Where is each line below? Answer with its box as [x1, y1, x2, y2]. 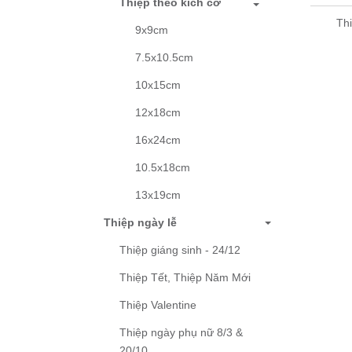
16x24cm [135, 134, 181, 147]
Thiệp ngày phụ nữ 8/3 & [119, 326, 243, 339]
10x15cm [135, 79, 181, 92]
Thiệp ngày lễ [104, 216, 177, 229]
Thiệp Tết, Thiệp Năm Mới [119, 271, 251, 284]
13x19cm [135, 189, 181, 202]
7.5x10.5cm [135, 51, 193, 64]
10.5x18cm [135, 161, 190, 174]
